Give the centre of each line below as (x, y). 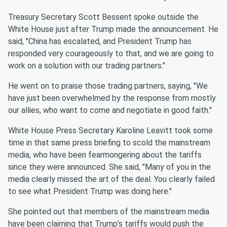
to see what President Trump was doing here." (90, 191)
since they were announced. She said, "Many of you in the (109, 167)
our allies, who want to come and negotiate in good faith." (110, 110)
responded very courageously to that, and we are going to (111, 53)
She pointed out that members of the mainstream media (109, 211)
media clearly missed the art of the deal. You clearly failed (111, 179)
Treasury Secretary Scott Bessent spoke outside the (103, 17)
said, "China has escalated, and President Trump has (100, 41)
